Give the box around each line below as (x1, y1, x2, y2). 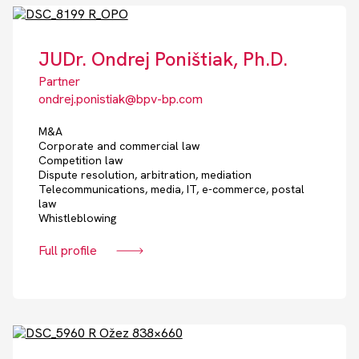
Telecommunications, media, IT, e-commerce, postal (38, 182, 305, 197)
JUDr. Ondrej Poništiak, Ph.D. (38, 46, 288, 72)
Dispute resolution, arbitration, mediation (38, 167, 252, 183)
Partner (38, 73, 80, 91)
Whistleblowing (38, 211, 116, 226)
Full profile (38, 242, 97, 260)
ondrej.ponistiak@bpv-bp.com (38, 91, 203, 108)
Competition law (38, 153, 123, 168)
